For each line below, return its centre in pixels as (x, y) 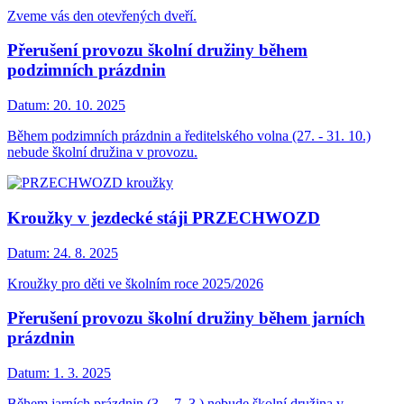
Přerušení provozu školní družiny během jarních (186, 318)
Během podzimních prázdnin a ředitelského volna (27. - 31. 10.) (189, 136)
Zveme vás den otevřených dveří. (102, 15)
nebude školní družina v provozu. (102, 152)
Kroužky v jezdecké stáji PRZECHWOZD (164, 217)
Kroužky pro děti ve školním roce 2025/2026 (135, 283)
